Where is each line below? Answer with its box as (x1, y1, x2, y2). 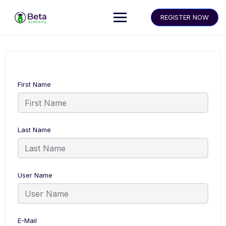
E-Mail (18, 216, 37, 224)
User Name (18, 171, 52, 179)
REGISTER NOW (160, 13, 209, 21)
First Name (18, 80, 51, 88)
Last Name (18, 126, 51, 134)
